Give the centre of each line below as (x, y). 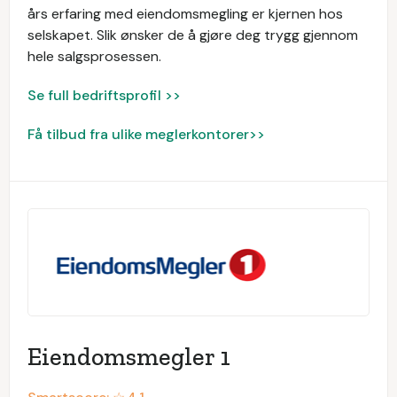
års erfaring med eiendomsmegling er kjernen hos (185, 14)
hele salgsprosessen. (94, 56)
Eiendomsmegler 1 (129, 357)
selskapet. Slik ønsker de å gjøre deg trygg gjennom (193, 35)
